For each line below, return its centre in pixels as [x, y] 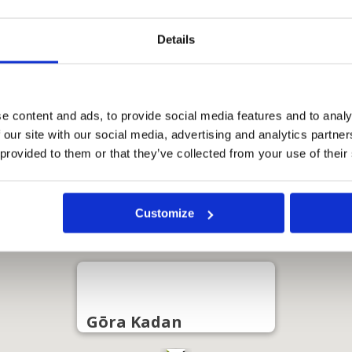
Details [176, 39]
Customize [165, 213]
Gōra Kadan [134, 322]
